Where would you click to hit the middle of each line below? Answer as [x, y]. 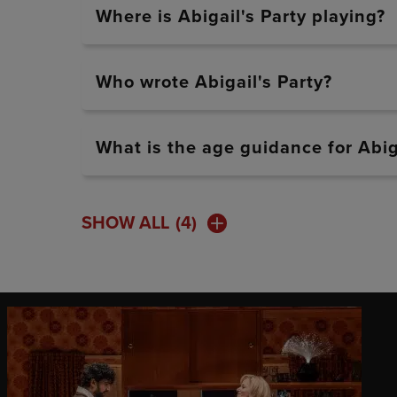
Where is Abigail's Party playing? [241, 17]
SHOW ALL [125, 224]
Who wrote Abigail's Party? [214, 83]
